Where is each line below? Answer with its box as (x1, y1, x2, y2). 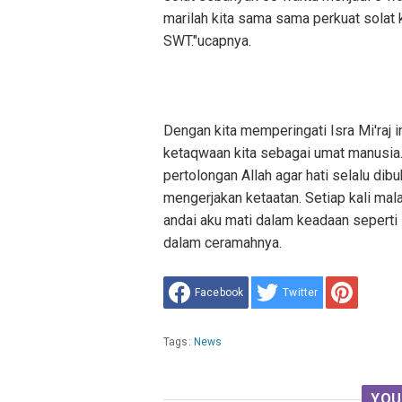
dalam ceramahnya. (163, 234, 282, 251)
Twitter (283, 286, 319, 299)
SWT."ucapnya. (163, 32, 251, 49)
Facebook (195, 286, 244, 299)
